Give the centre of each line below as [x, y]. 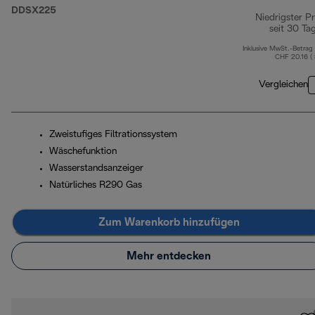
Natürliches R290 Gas [96, 186]
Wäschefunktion [83, 152]
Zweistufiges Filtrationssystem [113, 135]
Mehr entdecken [169, 256]
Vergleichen [283, 85]
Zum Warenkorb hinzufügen [169, 222]
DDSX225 [34, 11]
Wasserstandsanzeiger [96, 169]
